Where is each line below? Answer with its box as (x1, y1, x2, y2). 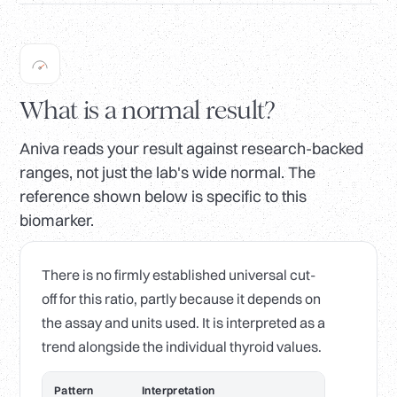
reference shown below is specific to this (19, 186, 307, 207)
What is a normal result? (19, 95, 276, 127)
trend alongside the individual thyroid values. (42, 338, 322, 356)
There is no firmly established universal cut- (42, 266, 315, 284)
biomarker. (19, 210, 94, 231)
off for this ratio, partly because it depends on (42, 290, 321, 308)
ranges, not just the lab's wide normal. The (19, 162, 315, 183)
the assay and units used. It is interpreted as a (42, 314, 325, 332)
